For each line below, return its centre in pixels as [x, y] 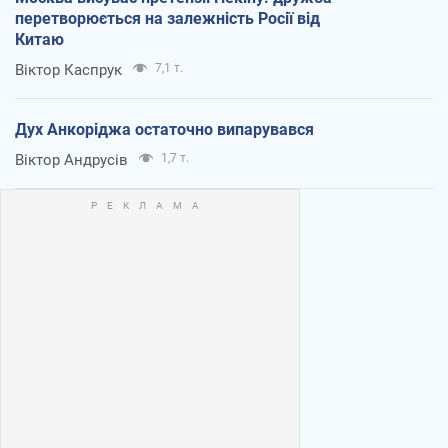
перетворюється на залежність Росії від [167, 19]
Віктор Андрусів [71, 160]
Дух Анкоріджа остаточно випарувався [164, 130]
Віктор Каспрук [68, 70]
